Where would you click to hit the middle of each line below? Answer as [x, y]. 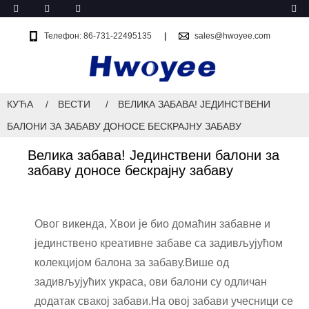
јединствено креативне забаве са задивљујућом [159, 243]
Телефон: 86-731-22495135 [98, 36]
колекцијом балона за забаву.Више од [132, 262]
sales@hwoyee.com [232, 36]
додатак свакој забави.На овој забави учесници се [164, 301]
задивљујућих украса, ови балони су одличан [151, 282]
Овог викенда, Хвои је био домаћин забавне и [152, 224]
